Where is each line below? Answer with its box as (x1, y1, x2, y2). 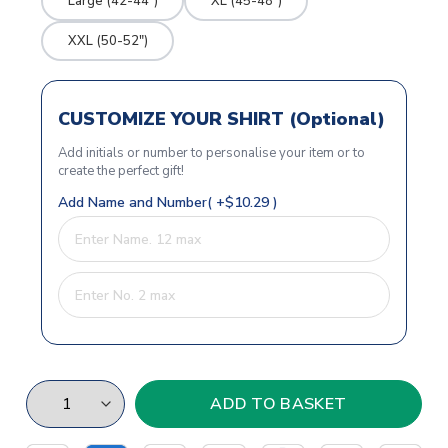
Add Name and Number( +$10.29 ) (58, 193, 278, 213)
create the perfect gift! (58, 162, 184, 181)
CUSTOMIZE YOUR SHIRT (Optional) (58, 107, 385, 132)
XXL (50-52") (67, 31, 148, 50)
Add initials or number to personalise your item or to (58, 144, 365, 163)
